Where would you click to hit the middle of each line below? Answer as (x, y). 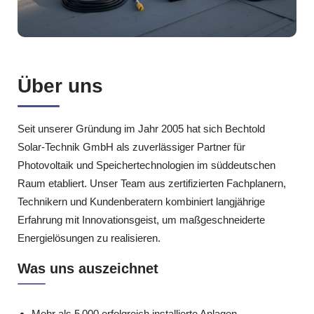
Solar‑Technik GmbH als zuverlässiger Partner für (131, 147)
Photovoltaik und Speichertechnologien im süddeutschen (146, 165)
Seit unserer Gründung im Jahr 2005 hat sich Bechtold (141, 129)
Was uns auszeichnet (88, 268)
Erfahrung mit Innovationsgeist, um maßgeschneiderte (141, 220)
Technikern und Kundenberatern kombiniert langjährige (141, 202)
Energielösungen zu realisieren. (89, 238)
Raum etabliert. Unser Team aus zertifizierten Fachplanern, (152, 184)
